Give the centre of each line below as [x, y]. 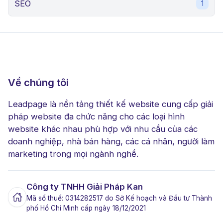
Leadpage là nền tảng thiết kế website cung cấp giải [111, 104]
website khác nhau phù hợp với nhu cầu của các [103, 129]
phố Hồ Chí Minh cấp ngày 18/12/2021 [86, 208]
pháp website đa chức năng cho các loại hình [96, 117]
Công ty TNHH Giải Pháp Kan [85, 187]
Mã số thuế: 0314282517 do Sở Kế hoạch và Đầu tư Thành [119, 198]
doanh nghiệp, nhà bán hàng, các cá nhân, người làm [111, 142]
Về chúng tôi [38, 83]
